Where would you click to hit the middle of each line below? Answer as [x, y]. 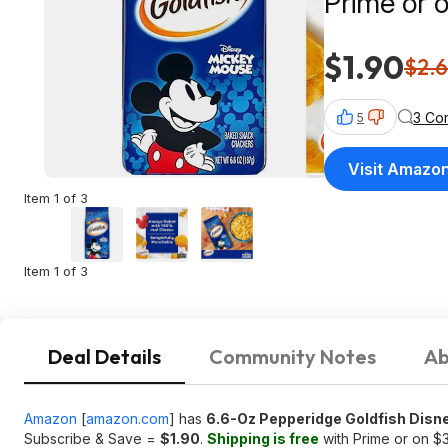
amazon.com [127, 418]
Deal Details [104, 356]
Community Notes [292, 356]
